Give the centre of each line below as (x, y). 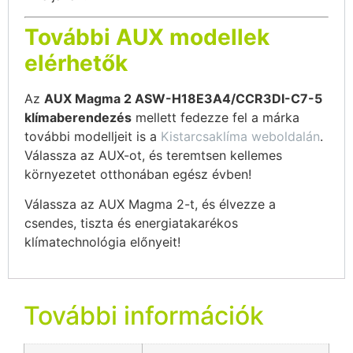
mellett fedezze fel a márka (216, 117)
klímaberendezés (78, 117)
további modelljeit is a (93, 136)
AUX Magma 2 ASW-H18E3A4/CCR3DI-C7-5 (183, 98)
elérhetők (76, 63)
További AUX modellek (147, 37)
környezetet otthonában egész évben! (138, 174)
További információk (144, 316)
